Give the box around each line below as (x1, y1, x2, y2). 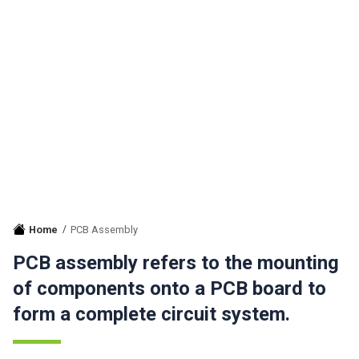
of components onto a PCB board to (13, 277, 326, 300)
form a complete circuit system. (13, 303, 290, 325)
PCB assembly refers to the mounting (13, 252, 339, 274)
